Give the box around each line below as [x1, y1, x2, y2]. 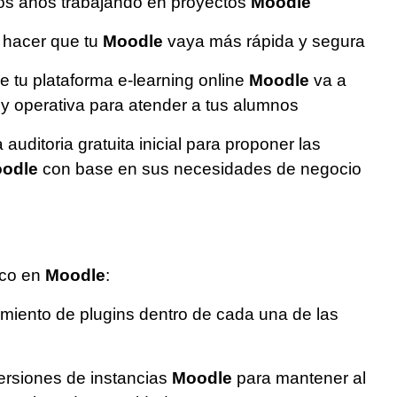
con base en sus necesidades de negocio [38, 160, 362, 178]
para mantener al [232, 369, 366, 387]
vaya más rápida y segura [163, 32, 365, 51]
